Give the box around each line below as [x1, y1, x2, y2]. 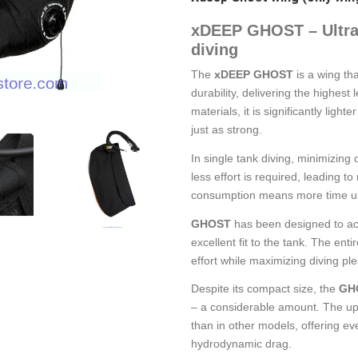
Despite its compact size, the [191, 282, 339, 296]
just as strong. [191, 123, 262, 136]
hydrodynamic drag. [191, 337, 292, 351]
